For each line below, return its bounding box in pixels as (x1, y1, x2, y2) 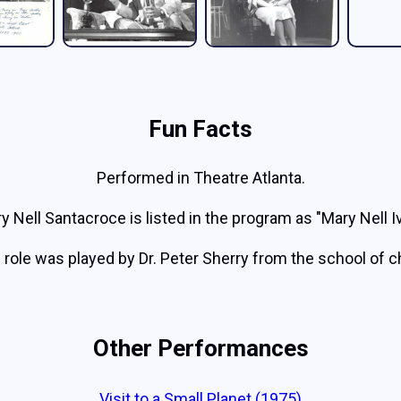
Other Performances (92, 335, 309, 362)
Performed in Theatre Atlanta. (96, 168, 305, 187)
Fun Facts (149, 115, 252, 142)
